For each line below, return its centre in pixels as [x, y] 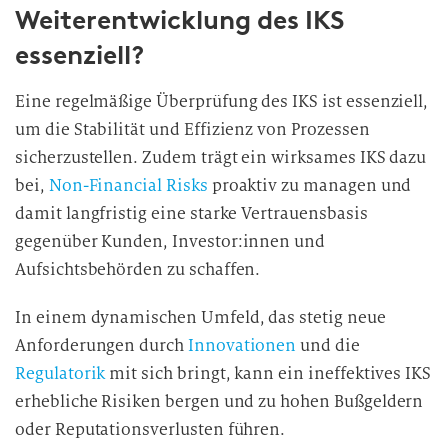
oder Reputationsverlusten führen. [150, 429]
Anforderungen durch [101, 345]
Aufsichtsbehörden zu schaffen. [138, 269]
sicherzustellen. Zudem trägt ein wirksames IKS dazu [221, 157]
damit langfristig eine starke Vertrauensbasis [191, 213]
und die [328, 345]
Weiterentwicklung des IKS [179, 20]
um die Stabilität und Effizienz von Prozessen [192, 129]
